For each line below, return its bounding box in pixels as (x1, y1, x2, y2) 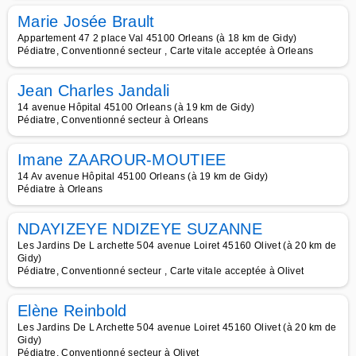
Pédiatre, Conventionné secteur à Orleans (17, 114, 209, 126)
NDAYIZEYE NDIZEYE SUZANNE (17, 220, 262, 238)
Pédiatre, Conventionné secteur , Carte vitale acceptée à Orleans (17, 45, 314, 56)
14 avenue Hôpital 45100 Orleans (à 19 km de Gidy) (17, 102, 255, 113)
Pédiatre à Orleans (17, 184, 103, 195)
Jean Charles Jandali (17, 82, 170, 99)
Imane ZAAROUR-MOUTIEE (17, 151, 226, 168)
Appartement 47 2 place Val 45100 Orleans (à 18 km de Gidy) (17, 33, 297, 44)
